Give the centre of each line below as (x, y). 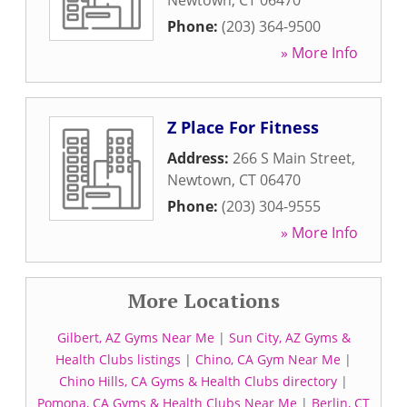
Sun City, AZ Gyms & (289, 338)
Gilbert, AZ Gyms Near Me (135, 338)
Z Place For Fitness (243, 127)
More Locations (203, 300)
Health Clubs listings (118, 359)
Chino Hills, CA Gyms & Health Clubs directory (198, 381)
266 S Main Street (292, 158)
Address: (200, 158)
